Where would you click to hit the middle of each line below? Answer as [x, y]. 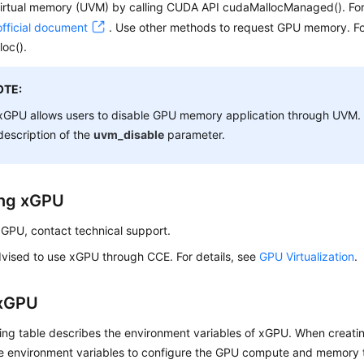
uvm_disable [129, 134]
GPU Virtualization [307, 256]
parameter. [195, 134]
